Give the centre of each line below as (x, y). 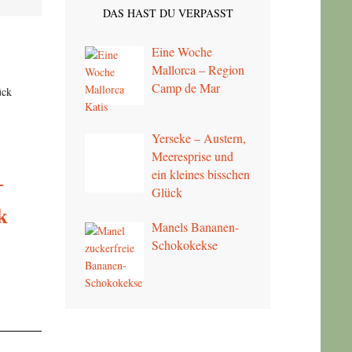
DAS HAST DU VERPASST (168, 13)
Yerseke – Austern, (199, 138)
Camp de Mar (186, 87)
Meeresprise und (193, 156)
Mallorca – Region (198, 69)
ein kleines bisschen (201, 174)
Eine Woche (182, 51)
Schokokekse (185, 245)
